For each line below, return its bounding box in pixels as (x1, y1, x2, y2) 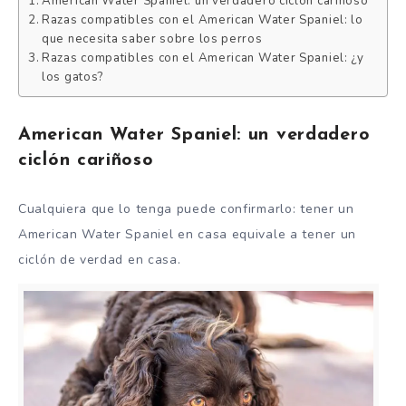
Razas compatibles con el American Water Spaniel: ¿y (42, 49, 364, 66)
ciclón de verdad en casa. (18, 250, 181, 268)
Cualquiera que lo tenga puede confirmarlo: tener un (18, 199, 354, 217)
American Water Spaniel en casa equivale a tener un (18, 225, 357, 243)
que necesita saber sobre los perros (42, 30, 263, 47)
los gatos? (42, 68, 104, 85)
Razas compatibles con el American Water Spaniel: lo (42, 11, 363, 28)
